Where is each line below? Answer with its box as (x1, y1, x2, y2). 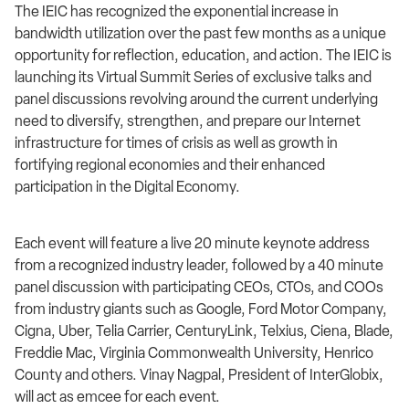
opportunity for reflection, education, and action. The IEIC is (15, 46, 392, 64)
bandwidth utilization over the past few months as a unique (15, 24, 386, 42)
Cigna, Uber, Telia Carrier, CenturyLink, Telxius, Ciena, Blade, (15, 322, 393, 341)
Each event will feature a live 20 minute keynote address (15, 235, 370, 253)
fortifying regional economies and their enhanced (15, 155, 325, 173)
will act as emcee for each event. (15, 388, 220, 406)
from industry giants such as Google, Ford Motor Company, (15, 300, 387, 319)
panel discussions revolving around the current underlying (15, 89, 378, 108)
